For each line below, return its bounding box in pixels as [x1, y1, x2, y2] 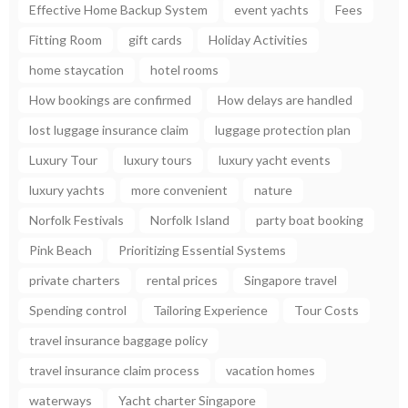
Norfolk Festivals [29, 212, 124, 229]
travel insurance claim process [29, 362, 199, 379]
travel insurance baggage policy [29, 332, 208, 349]
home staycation [29, 62, 124, 78]
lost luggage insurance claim [29, 122, 189, 138]
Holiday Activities [209, 32, 308, 48]
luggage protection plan [215, 122, 351, 138]
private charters [29, 272, 120, 289]
